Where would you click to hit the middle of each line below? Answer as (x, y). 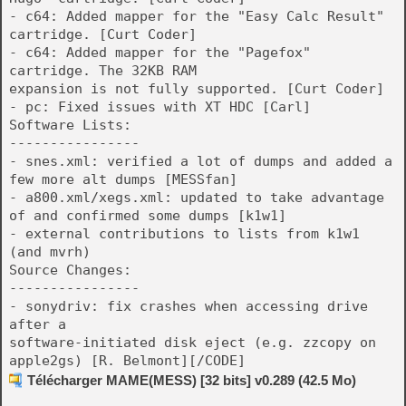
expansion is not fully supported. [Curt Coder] (197, 89)
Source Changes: (70, 270)
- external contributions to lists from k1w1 (184, 234)
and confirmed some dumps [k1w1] (160, 216)
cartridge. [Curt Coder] (103, 34)
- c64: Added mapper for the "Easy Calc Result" (197, 16)
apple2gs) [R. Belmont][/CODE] (127, 361)
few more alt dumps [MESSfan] (123, 179)
